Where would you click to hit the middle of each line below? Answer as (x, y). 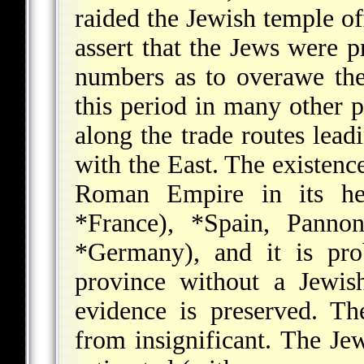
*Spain (227, 223)
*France (117, 223)
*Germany (130, 253)
